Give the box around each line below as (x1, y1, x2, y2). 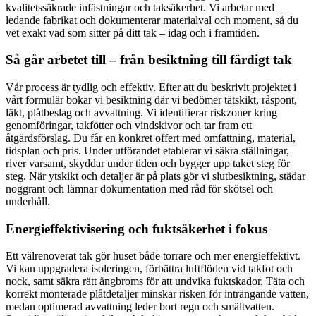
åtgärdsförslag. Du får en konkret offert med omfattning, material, (6, 132, 296, 144)
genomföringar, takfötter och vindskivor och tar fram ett (6, 119, 252, 131)
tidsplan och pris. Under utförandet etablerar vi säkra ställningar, (6, 145, 289, 157)
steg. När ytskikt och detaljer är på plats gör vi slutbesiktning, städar (6, 170, 305, 182)
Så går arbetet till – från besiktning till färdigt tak (6, 52, 292, 68)
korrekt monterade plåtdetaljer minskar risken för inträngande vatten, (6, 288, 309, 300)
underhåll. (6, 195, 50, 207)
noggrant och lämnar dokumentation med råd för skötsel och (6, 183, 273, 195)
